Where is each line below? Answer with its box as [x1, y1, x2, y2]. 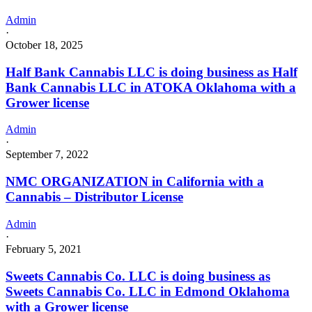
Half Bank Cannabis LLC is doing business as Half [6, 64, 297, 79]
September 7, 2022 [6, 148, 88, 161]
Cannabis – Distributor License [6, 189, 183, 205]
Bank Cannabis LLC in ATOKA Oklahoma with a [6, 79, 296, 95]
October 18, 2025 [6, 39, 83, 52]
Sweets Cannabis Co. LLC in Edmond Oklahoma [6, 283, 290, 299]
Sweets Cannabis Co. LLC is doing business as [6, 268, 270, 283]
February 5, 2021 [6, 242, 81, 255]
